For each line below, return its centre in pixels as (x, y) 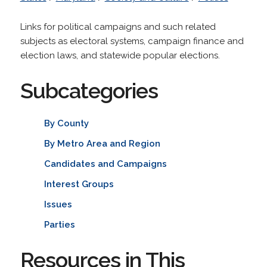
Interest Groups (79, 184)
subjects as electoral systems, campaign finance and (132, 41)
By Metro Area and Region (102, 143)
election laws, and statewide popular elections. (120, 55)
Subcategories (89, 90)
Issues (58, 204)
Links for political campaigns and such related (118, 27)
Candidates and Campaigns (105, 164)
